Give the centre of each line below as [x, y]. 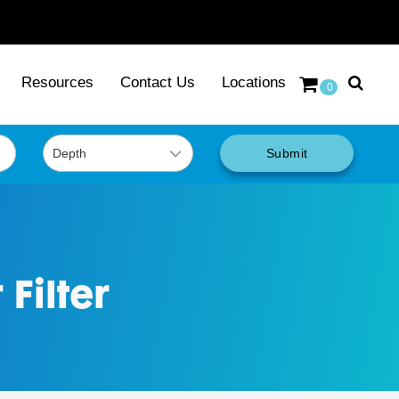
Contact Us [158, 82]
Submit [287, 153]
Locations [254, 82]
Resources [57, 82]
